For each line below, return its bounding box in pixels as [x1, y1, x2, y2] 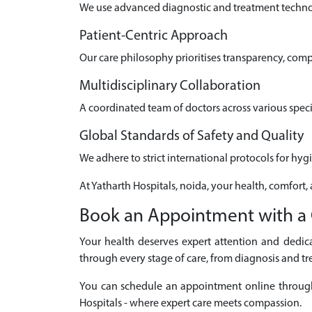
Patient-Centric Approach [79, 29, 228, 43]
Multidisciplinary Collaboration [79, 79, 260, 93]
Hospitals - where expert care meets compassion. [79, 298, 302, 309]
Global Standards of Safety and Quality [79, 130, 304, 143]
